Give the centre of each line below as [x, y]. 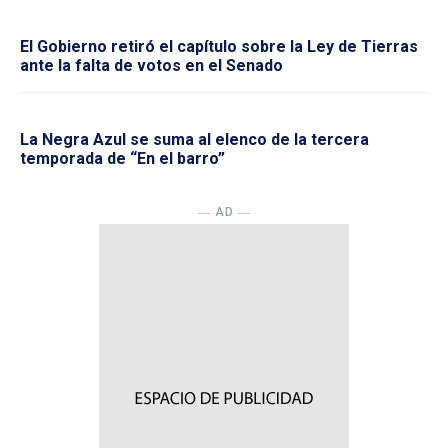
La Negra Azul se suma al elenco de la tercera [194, 140]
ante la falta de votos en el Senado [151, 66]
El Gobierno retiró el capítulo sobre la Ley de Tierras [219, 47]
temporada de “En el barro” [122, 159]
